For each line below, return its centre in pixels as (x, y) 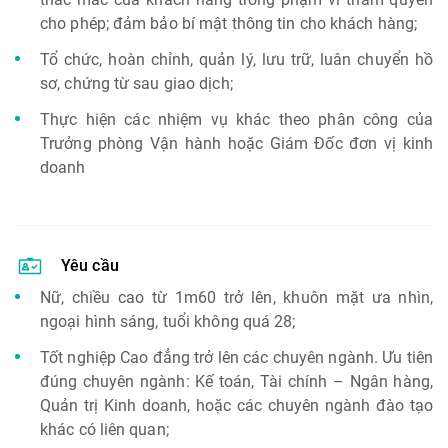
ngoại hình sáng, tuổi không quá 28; (168, 321)
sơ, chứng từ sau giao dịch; (136, 83)
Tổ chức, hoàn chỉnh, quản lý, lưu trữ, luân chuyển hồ (236, 59)
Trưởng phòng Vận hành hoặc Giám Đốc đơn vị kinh (236, 143)
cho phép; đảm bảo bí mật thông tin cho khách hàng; (229, 23)
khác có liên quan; (104, 429)
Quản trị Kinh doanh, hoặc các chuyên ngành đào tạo (236, 405)
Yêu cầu (90, 265)
